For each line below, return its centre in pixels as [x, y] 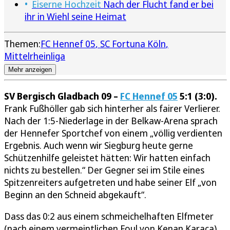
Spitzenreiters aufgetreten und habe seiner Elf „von [110, 182]
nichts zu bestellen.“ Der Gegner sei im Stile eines [104, 170]
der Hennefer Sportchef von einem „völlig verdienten [113, 133]
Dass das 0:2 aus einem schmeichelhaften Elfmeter [109, 216]
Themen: [22, 43]
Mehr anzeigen [30, 69]
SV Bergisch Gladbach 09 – [62, 96]
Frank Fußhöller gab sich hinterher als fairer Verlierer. [112, 108]
